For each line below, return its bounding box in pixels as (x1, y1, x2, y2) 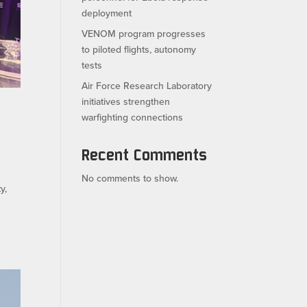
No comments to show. (82, 171, 179, 185)
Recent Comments (82, 145, 208, 164)
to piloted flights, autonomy (82, 42, 197, 56)
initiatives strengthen (82, 94, 171, 108)
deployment (82, 5, 132, 20)
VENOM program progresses (82, 26, 206, 40)
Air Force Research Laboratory (82, 78, 212, 93)
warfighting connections (82, 110, 184, 124)
